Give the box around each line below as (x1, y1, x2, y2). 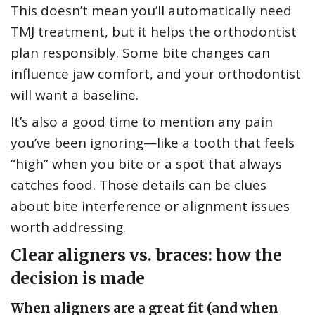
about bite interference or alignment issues (11, 197, 290, 216)
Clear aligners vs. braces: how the (11, 245, 282, 266)
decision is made (11, 268, 145, 289)
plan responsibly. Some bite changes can (11, 44, 270, 63)
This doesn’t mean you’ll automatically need (11, 1, 292, 20)
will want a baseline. (11, 86, 139, 105)
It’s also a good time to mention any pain (11, 112, 273, 131)
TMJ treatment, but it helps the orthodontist (11, 22, 297, 41)
